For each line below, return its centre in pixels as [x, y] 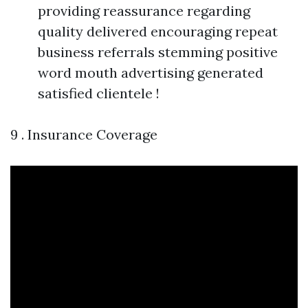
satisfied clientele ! [99, 93]
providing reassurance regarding [144, 11]
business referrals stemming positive [158, 52]
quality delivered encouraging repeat [158, 31]
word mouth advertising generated [151, 73]
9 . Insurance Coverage [84, 134]
